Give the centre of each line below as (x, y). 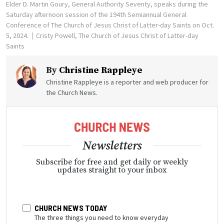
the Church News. (72, 92)
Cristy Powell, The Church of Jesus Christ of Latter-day (117, 35)
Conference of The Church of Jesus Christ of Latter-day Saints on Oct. (110, 25)
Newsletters (112, 146)
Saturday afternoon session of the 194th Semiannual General (96, 14)
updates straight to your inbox (112, 170)
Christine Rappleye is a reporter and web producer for (127, 82)
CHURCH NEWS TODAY (71, 208)
